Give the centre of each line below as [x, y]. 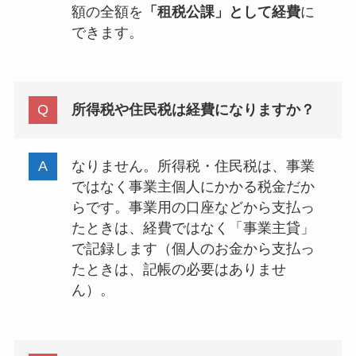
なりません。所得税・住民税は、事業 [193, 166]
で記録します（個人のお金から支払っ [193, 249]
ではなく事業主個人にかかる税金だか [193, 187]
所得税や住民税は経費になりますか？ [193, 110]
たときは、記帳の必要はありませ [178, 270]
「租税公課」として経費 [221, 12]
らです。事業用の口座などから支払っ [193, 208]
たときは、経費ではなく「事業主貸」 [193, 228]
